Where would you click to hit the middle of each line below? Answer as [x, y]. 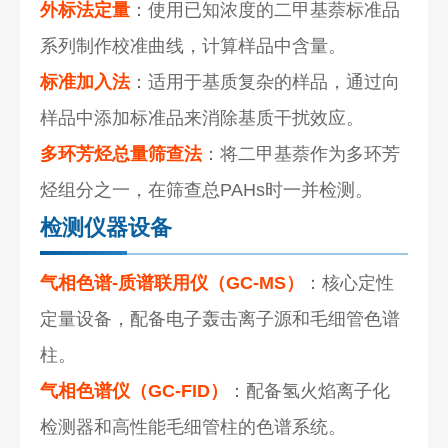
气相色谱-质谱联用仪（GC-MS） [172, 282]
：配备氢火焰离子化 [309, 390]
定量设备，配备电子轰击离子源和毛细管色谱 [220, 318]
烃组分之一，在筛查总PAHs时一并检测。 [207, 189]
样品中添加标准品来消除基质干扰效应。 [202, 117]
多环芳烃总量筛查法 [121, 153]
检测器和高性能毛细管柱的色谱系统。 [193, 426]
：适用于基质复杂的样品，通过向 [265, 81]
